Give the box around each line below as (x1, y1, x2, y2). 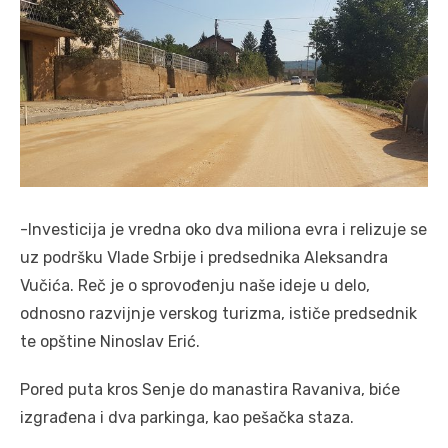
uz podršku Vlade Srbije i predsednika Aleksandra (20, 248, 388, 268)
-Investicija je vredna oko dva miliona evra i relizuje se (20, 220, 427, 240)
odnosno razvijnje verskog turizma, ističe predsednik (20, 304, 417, 324)
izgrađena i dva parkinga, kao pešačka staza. (20, 408, 354, 428)
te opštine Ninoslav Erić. (20, 332, 200, 352)
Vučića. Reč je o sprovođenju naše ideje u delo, (20, 276, 370, 296)
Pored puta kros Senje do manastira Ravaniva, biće (20, 380, 400, 400)
